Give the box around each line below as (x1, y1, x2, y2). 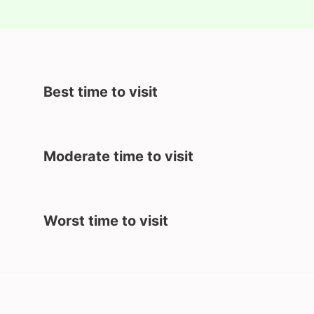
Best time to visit (43, 83, 158, 101)
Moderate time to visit (43, 148, 193, 165)
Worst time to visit (43, 212, 168, 230)
